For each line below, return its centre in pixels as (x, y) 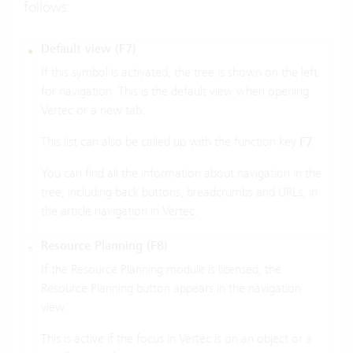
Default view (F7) (89, 48)
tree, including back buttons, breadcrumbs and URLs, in (179, 191)
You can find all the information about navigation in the (181, 173)
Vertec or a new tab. (93, 110)
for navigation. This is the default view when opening (175, 91)
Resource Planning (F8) (104, 245)
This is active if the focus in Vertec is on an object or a (176, 338)
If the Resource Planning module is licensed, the (161, 269)
